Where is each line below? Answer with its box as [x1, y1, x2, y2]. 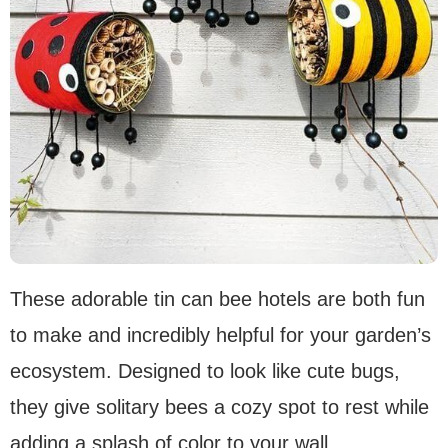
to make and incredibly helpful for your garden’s [10, 324, 431, 347]
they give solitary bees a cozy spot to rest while [10, 396, 429, 419]
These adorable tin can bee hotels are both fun [10, 288, 425, 311]
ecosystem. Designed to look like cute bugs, [10, 360, 400, 383]
